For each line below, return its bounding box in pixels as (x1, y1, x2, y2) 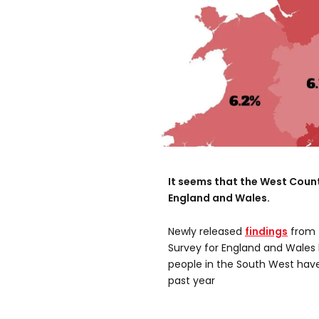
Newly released (168, 224, 245, 239)
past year (168, 273, 215, 288)
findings (245, 224, 288, 239)
